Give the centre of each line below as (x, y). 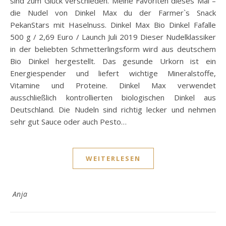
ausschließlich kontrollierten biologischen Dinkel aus (113, 98)
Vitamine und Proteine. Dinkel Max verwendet (113, 86)
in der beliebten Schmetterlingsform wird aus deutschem (113, 49)
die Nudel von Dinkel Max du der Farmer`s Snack (113, 13)
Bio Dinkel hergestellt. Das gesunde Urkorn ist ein (113, 61)
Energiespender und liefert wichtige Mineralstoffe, (113, 73)
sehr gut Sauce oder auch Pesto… (68, 122)
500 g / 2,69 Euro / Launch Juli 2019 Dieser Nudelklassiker (113, 37)
